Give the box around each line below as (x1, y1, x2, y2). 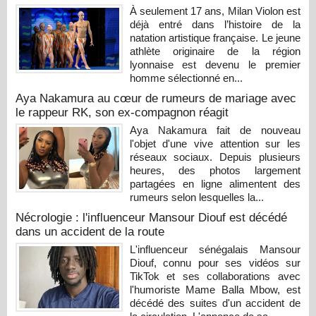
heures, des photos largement (129, 164, 300, 176)
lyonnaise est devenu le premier (129, 58, 300, 71)
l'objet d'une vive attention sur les (129, 137, 300, 150)
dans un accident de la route (16, 224, 164, 238)
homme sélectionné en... (129, 71, 243, 84)
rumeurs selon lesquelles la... (129, 190, 264, 203)
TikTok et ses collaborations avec (129, 269, 300, 282)
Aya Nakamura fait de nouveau (129, 123, 300, 136)
